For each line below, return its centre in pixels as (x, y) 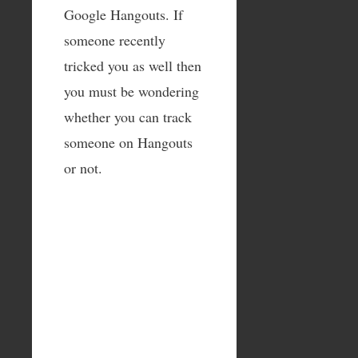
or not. (83, 167)
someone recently (115, 40)
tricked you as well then (133, 65)
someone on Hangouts (128, 142)
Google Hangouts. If (123, 14)
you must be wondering (131, 91)
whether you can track (128, 116)
